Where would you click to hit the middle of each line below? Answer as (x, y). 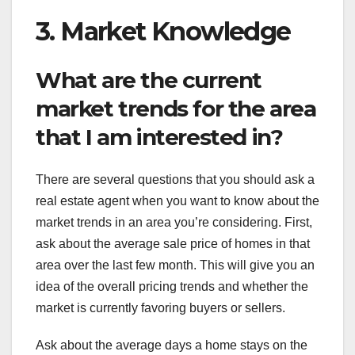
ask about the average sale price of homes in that (173, 243)
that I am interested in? (159, 137)
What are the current (149, 80)
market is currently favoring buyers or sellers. (160, 307)
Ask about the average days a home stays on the (172, 345)
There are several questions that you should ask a (175, 179)
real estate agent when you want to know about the (177, 200)
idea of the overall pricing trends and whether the (172, 286)
